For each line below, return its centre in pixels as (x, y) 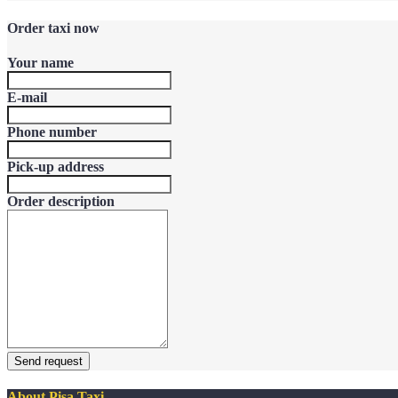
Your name (40, 63)
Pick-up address (56, 167)
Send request (48, 361)
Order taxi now (53, 28)
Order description (61, 201)
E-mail (27, 97)
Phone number (52, 132)
